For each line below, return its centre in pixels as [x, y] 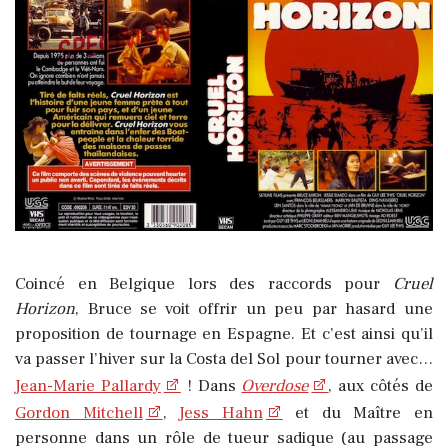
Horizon [45, 309]
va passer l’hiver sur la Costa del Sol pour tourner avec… [224, 359]
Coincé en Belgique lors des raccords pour [204, 284]
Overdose [275, 386]
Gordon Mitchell [79, 413]
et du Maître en [358, 413]
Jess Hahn [221, 413]
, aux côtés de [381, 386]
